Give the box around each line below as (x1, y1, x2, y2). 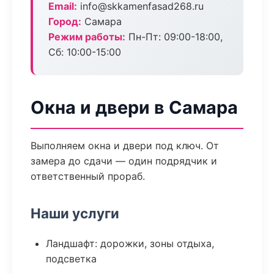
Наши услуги (31, 205, 119, 221)
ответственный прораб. (31, 170, 145, 182)
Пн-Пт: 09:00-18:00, (125, 31, 223, 43)
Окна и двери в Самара (31, 97, 238, 118)
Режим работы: (48, 31, 125, 43)
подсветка (46, 253, 97, 265)
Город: (48, 15, 81, 28)
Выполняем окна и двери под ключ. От (31, 139, 219, 152)
